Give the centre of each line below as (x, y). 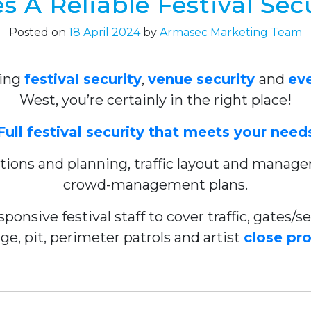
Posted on (39, 32)
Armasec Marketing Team (231, 32)
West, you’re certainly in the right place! (155, 100)
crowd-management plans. (155, 185)
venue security (203, 79)
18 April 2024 (104, 32)
